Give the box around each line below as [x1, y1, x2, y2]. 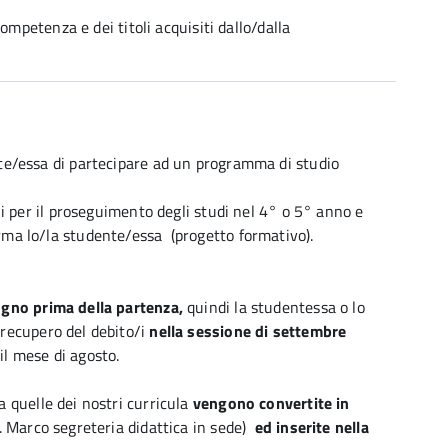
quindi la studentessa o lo [182, 295, 365, 319]
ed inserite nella [246, 415, 369, 439]
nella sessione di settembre [149, 319, 347, 343]
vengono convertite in [188, 391, 350, 415]
